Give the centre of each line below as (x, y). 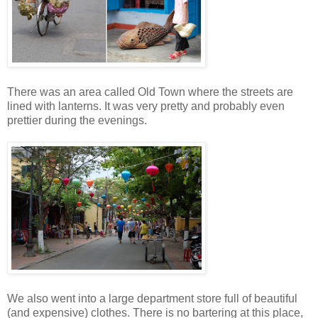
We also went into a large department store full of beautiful (152, 299)
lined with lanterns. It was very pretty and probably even (146, 106)
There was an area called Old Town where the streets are (150, 92)
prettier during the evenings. (77, 121)
